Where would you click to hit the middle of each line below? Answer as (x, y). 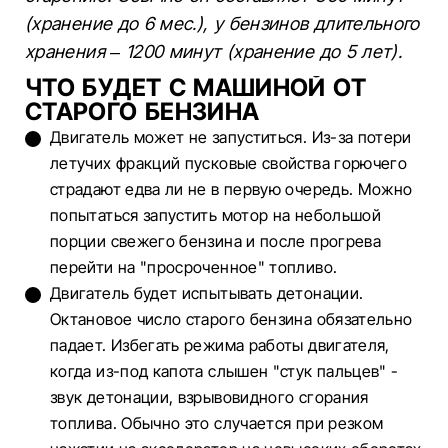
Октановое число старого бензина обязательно (231, 319)
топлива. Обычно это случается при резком (217, 423)
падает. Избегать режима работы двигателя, (220, 345)
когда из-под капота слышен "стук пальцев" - (224, 371)
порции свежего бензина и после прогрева (216, 241)
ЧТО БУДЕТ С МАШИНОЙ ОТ (195, 87)
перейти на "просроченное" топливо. (194, 267)
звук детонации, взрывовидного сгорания (209, 397)
